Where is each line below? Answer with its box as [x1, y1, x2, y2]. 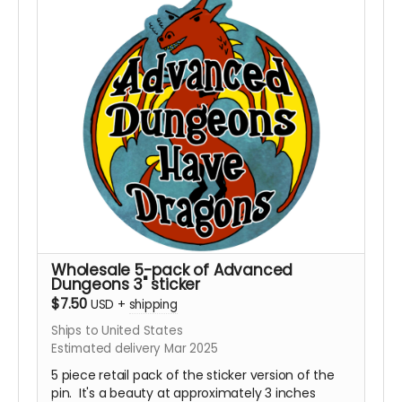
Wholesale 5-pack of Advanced [51, 259, 293, 282]
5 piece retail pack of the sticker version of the [51, 366, 335, 385]
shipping [128, 296, 178, 314]
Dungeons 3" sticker [51, 274, 201, 296]
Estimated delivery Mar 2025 [51, 340, 218, 358]
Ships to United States [51, 322, 183, 340]
